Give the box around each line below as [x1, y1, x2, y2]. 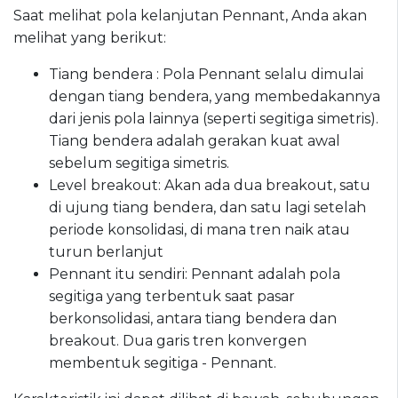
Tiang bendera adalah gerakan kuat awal [49, 131, 340, 149]
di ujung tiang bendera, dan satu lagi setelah [49, 198, 366, 216]
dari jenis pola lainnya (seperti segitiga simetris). [49, 109, 378, 127]
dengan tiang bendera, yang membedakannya [49, 87, 380, 105]
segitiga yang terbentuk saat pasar [49, 287, 295, 305]
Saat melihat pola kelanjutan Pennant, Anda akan [13, 6, 367, 24]
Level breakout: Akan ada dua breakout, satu [49, 176, 370, 194]
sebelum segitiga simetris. [49, 154, 229, 171]
